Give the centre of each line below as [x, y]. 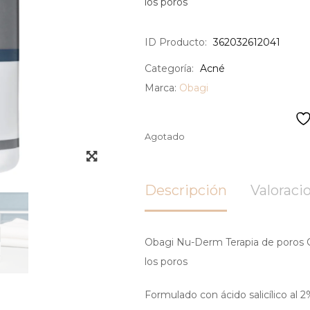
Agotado [164, 137]
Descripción [185, 190]
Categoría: [169, 69]
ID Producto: [175, 42]
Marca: [162, 88]
